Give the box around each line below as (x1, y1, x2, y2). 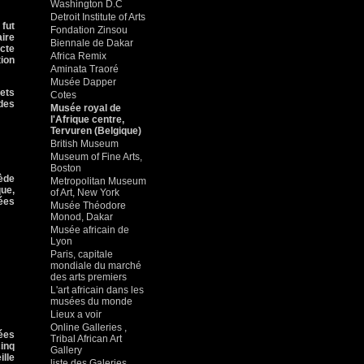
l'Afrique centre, (50, 114, 124, 125)
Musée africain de (50, 224, 129, 236)
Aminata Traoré (50, 63, 119, 75)
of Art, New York (50, 187, 119, 198)
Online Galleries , (50, 322, 127, 333)
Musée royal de (50, 102, 121, 114)
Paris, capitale (50, 249, 113, 260)
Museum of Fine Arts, (50, 151, 142, 162)
